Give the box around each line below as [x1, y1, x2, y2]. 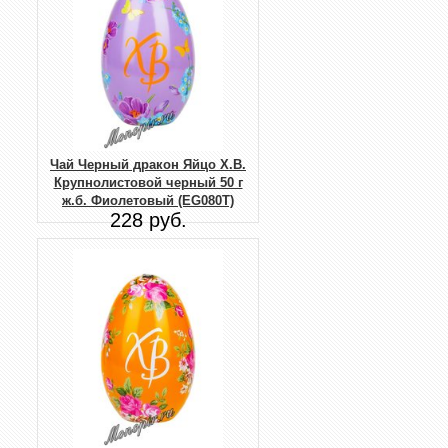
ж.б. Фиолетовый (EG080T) [62, 193, 234, 209]
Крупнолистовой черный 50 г [53, 175, 243, 191]
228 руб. [109, 209, 187, 232]
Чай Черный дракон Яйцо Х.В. [50, 157, 246, 173]
